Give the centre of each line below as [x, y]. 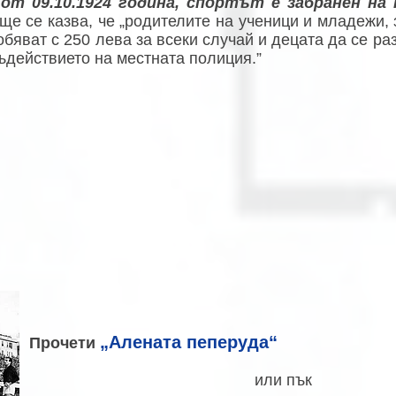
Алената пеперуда [189, 342]
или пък [286, 380]
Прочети [65, 343]
